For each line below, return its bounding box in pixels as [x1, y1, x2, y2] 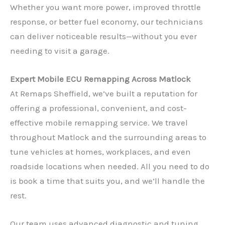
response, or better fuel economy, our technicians [10, 16, 203, 27]
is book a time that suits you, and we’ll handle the [10, 175, 205, 186]
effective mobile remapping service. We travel [10, 117, 188, 128]
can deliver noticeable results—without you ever [10, 31, 197, 41]
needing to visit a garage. [10, 45, 109, 56]
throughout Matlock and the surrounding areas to [10, 132, 206, 142]
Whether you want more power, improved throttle [10, 2, 201, 12]
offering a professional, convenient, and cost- [10, 102, 187, 113]
